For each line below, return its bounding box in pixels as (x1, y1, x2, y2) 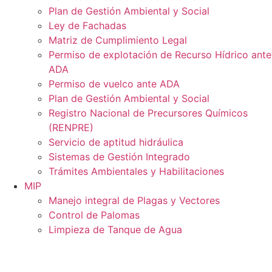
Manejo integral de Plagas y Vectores (49, 194, 220, 206)
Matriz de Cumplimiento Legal (49, 34, 187, 46)
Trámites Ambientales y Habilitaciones (49, 165, 224, 177)
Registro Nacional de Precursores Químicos (49, 107, 248, 119)
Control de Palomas (49, 209, 140, 221)
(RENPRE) (49, 121, 93, 134)
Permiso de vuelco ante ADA (49, 78, 180, 90)
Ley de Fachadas (49, 19, 126, 32)
